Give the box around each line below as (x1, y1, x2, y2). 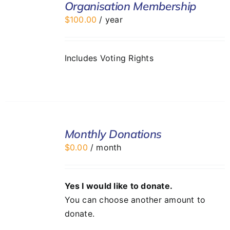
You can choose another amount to (64, 195, 206, 205)
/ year (99, 14, 123, 25)
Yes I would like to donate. (64, 181, 173, 191)
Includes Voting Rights (64, 53, 159, 64)
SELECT (5, 116, 32, 124)
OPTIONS (5, 127, 36, 135)
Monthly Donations (64, 127, 162, 142)
